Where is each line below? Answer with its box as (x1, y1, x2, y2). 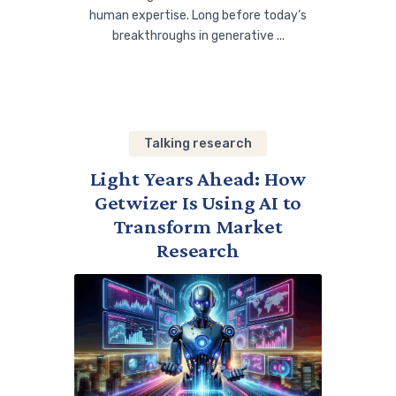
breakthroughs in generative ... (111, 28, 285, 44)
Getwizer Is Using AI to (94, 191, 302, 215)
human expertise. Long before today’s (89, 8, 307, 24)
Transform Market (113, 215, 283, 239)
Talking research (144, 136, 252, 152)
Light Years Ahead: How (89, 167, 307, 191)
